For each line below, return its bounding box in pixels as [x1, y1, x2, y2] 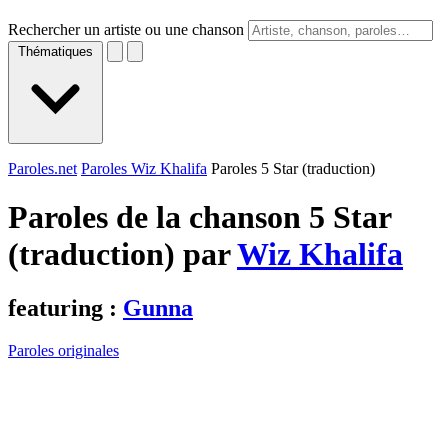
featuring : [8, 294, 123, 321]
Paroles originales [8, 341, 119, 359]
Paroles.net [8, 160, 77, 177]
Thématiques [18, 44, 93, 59]
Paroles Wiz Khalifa [81, 160, 207, 177]
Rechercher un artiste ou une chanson [8, 21, 244, 38]
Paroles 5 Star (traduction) [211, 160, 375, 177]
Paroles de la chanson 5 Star [8, 199, 391, 236]
